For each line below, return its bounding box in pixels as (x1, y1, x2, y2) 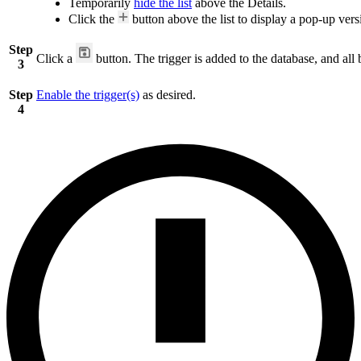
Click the (68, 11, 118, 26)
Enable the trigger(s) (36, 87, 139, 102)
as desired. (139, 87, 196, 102)
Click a (36, 51, 76, 65)
